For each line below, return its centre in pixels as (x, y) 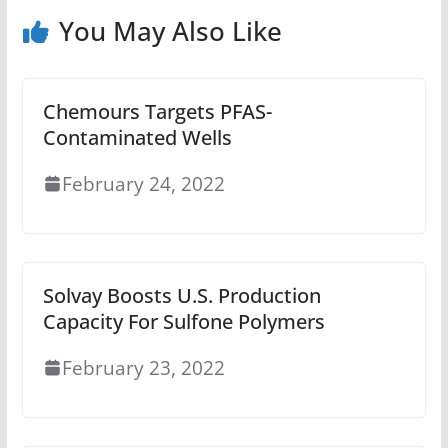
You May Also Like (170, 30)
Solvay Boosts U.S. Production (181, 295)
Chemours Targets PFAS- (157, 111)
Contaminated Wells (137, 137)
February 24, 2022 (143, 183)
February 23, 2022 (143, 367)
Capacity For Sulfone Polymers (183, 321)
